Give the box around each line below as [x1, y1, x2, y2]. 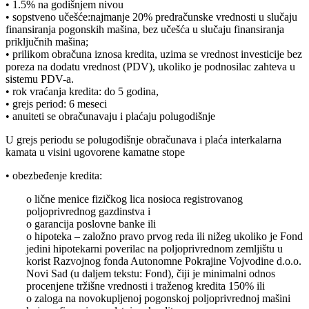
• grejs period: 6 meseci [6, 98, 107, 110]
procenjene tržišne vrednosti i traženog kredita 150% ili [26, 280, 265, 292]
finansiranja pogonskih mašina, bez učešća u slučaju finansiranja [6, 23, 284, 36]
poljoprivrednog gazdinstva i [26, 206, 150, 218]
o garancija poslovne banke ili [26, 218, 156, 230]
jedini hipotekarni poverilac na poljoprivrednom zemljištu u [26, 243, 283, 255]
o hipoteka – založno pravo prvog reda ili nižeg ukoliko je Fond [26, 230, 303, 243]
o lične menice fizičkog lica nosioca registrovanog [26, 193, 243, 206]
